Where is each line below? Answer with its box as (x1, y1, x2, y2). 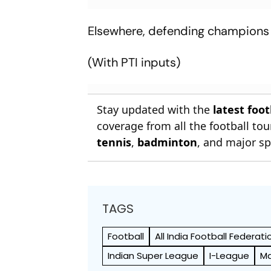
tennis (97, 134, 132, 149)
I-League (209, 249, 250, 262)
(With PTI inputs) (88, 54, 181, 70)
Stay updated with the (97, 102, 214, 117)
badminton (137, 134, 198, 149)
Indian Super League (108, 249, 199, 262)
